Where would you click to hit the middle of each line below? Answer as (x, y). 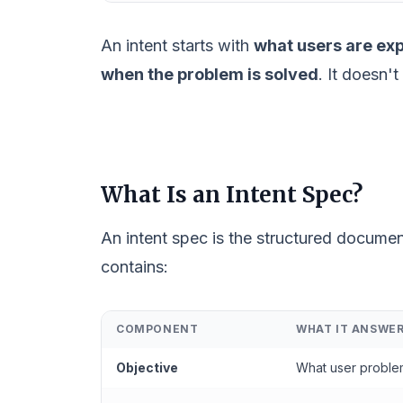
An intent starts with (177, 45)
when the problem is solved (210, 74)
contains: (134, 267)
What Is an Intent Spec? (232, 195)
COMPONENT (157, 329)
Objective (147, 367)
